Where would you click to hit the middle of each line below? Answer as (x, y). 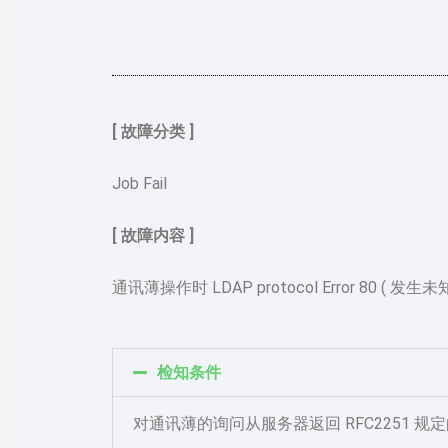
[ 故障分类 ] (153, 131)
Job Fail (139, 183)
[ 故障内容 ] (153, 235)
